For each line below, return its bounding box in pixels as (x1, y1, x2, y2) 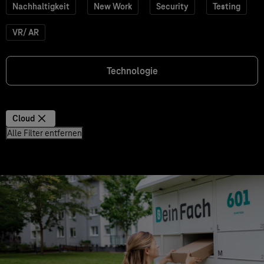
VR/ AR (12, 27, 39, 38)
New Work (94, 1, 132, 12)
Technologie (106, 65, 158, 77)
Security (156, 1, 189, 12)
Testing (213, 1, 240, 12)
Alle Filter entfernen (7, 128, 82, 138)
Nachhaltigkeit (12, 1, 70, 12)
